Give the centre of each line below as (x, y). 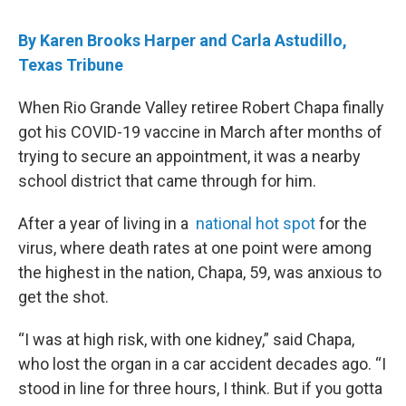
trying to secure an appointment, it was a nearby (189, 156)
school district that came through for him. (167, 180)
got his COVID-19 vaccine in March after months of (200, 131)
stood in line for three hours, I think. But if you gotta (200, 388)
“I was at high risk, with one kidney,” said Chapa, (186, 339)
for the (341, 223)
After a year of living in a (107, 223)
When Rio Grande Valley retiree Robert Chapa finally (201, 107)
